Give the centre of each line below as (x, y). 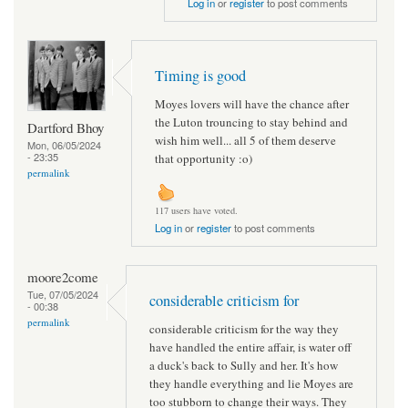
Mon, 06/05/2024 (64, 144)
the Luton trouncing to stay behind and (251, 122)
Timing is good (200, 76)
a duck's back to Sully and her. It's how (244, 365)
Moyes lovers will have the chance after (252, 103)
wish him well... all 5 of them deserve (245, 140)
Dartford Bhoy (66, 127)
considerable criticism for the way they (244, 328)
